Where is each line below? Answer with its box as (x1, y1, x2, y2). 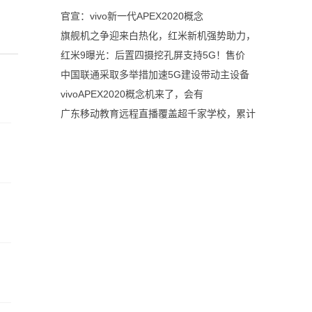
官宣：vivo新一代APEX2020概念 (61, 10, 203, 22)
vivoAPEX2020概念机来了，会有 (61, 88, 203, 100)
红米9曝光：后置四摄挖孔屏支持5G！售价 (61, 49, 245, 61)
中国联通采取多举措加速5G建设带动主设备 (61, 69, 249, 80)
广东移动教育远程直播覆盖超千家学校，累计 (61, 108, 256, 119)
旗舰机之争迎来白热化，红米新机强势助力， (61, 30, 256, 41)
